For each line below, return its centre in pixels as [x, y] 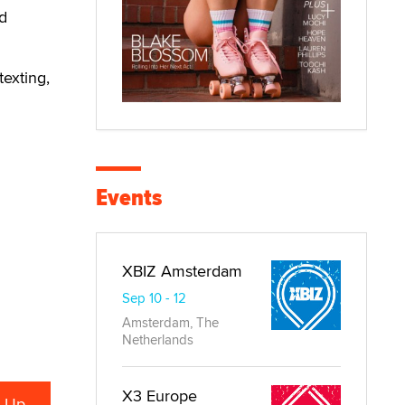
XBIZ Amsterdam [182, 271]
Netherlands [158, 340]
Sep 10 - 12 [154, 298]
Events [129, 198]
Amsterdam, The [170, 323]
